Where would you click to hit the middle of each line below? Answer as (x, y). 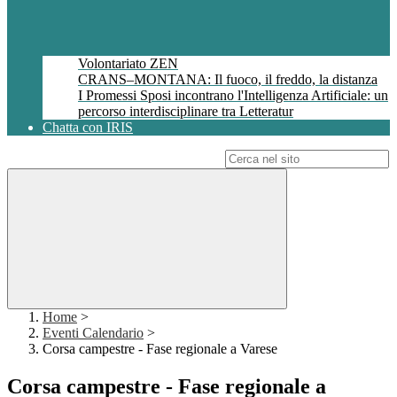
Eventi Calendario (93, 333)
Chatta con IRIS (88, 128)
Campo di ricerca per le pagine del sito (114, 159)
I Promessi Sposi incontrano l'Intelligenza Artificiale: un (233, 96)
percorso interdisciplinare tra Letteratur (186, 112)
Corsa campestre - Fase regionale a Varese (160, 349)
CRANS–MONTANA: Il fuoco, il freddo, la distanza (228, 80)
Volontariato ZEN (128, 64)
